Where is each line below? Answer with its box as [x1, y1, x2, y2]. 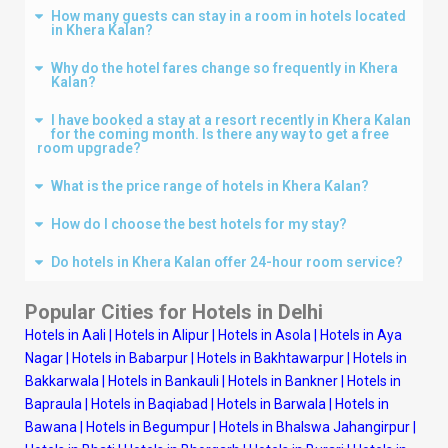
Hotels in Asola [218, 326, 311, 343]
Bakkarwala [25, 372, 99, 389]
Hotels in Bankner [228, 372, 338, 389]
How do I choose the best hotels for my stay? [51, 215, 347, 232]
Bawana [25, 418, 77, 435]
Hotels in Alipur [115, 326, 209, 343]
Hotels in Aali [25, 326, 106, 343]
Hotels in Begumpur [86, 418, 210, 435]
